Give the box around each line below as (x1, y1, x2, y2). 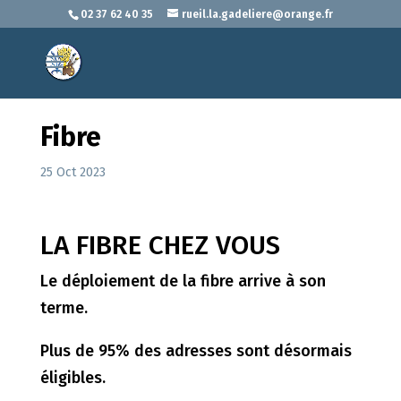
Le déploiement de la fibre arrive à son (39, 271, 326, 291)
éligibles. (39, 368, 106, 388)
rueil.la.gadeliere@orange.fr (181, 8, 333, 21)
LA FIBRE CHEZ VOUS (39, 229, 280, 261)
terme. (39, 298, 88, 318)
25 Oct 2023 (39, 165, 106, 180)
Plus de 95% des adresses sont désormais (39, 341, 352, 361)
